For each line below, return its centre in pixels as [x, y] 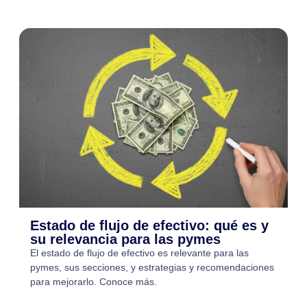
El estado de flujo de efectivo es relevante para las [139, 253]
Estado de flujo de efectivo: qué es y [149, 225]
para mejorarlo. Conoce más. [94, 281]
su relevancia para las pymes [125, 239]
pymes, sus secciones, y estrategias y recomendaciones [152, 267]
